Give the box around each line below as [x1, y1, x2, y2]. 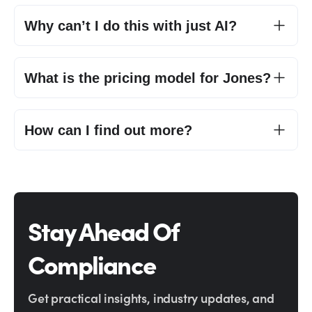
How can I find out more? [24, 122, 192, 138]
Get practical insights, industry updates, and [28, 289, 274, 307]
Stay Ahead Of [28, 212, 180, 248]
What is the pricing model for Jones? [24, 70, 271, 86]
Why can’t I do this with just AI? [24, 17, 237, 33]
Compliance [28, 246, 155, 281]
